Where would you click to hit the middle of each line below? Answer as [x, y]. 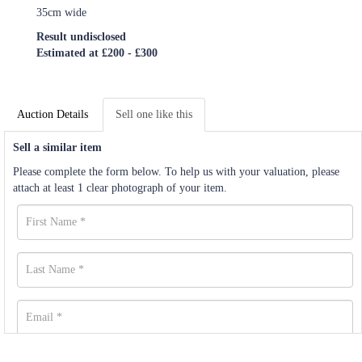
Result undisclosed [81, 36]
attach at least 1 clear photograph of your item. [122, 187]
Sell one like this [154, 114]
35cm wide [61, 12]
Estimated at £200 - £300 [97, 53]
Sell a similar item [57, 147]
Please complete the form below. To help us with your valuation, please [176, 171]
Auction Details [53, 114]
